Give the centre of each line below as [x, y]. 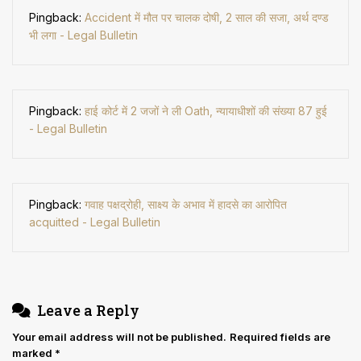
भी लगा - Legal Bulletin [83, 35]
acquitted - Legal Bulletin [95, 222]
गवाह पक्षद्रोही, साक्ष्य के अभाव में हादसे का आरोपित [186, 205]
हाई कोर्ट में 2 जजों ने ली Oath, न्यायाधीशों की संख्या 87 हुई [206, 111]
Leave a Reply [88, 311]
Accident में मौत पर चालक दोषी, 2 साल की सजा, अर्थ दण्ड [207, 18]
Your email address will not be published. [119, 337]
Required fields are [280, 337]
